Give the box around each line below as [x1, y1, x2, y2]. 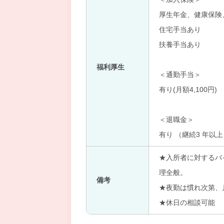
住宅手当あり [159, 25, 201, 33]
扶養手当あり [159, 40, 201, 48]
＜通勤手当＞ [159, 70, 201, 78]
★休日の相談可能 [159, 198, 215, 206]
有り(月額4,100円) [159, 85, 217, 93]
